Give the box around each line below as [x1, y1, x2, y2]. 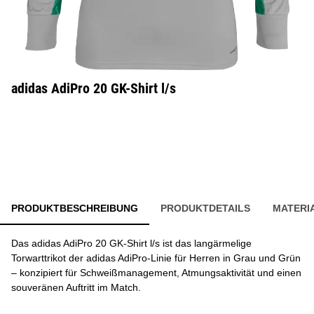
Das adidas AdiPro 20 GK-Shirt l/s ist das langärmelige [11, 238, 252, 249]
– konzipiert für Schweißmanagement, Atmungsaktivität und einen [11, 267, 301, 278]
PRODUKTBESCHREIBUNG [11, 203, 138, 214]
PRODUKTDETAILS [161, 203, 250, 214]
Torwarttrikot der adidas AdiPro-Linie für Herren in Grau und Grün [11, 252, 301, 264]
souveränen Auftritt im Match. [11, 282, 141, 293]
